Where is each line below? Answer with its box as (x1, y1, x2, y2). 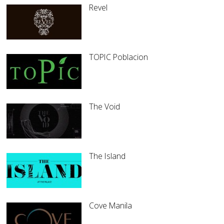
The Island (89, 150, 126, 162)
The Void (89, 101, 120, 112)
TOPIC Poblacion (89, 51, 148, 63)
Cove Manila (89, 200, 132, 211)
